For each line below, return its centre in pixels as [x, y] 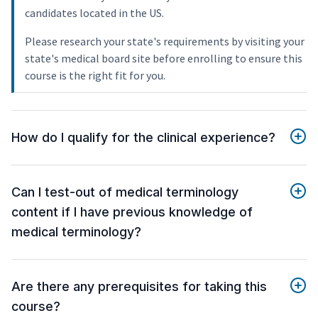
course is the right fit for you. [95, 76]
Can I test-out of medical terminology [125, 192]
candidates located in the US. [94, 13]
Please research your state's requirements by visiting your [165, 42]
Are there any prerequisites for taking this [139, 287]
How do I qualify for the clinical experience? [143, 138]
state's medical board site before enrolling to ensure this [164, 59]
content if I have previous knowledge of [132, 212]
